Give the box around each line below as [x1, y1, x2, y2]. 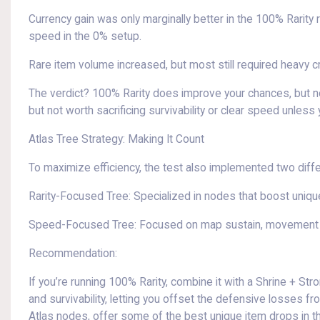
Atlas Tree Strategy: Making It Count [29, 133, 204, 146]
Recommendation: [29, 247, 117, 260]
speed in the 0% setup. [29, 30, 141, 43]
